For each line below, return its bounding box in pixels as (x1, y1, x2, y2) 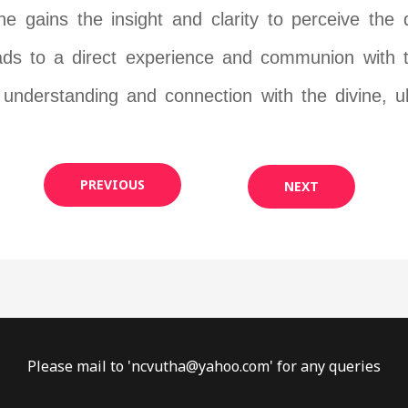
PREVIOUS (79, 176, 145, 194)
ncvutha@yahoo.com (131, 355, 270, 376)
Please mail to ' (27, 355, 131, 376)
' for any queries (270, 355, 381, 376)
